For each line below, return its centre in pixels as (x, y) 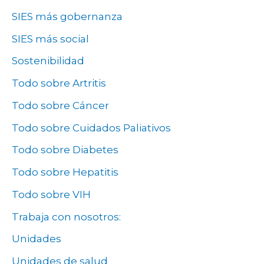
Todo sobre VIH (51, 194)
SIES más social (50, 39)
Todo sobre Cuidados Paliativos (91, 128)
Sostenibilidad (48, 61)
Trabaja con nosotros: (66, 217)
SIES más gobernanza (67, 16)
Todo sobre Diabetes (65, 150)
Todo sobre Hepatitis (65, 172)
